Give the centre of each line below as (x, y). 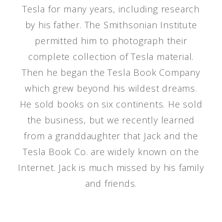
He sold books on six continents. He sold (111, 104)
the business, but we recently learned (111, 120)
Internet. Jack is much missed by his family (111, 167)
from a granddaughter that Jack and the (111, 136)
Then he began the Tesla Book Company (111, 72)
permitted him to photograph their (111, 41)
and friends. (111, 183)
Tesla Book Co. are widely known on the (111, 152)
